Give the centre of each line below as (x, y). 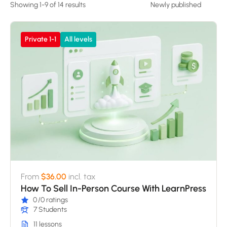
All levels (78, 39)
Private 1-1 (41, 39)
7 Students (50, 210)
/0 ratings (53, 200)
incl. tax (82, 177)
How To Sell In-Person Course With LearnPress (113, 189)
